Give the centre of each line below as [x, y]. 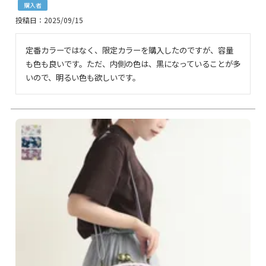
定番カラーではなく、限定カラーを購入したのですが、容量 [129, 50]
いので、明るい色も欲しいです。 [83, 77]
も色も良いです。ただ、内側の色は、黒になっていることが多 [133, 63]
